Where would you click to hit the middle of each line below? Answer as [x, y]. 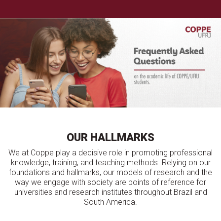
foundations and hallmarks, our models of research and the [110, 173]
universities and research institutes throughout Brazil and [110, 192]
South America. [110, 202]
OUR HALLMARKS [110, 138]
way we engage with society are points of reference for [110, 183]
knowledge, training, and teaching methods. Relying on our [110, 163]
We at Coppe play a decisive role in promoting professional [110, 153]
